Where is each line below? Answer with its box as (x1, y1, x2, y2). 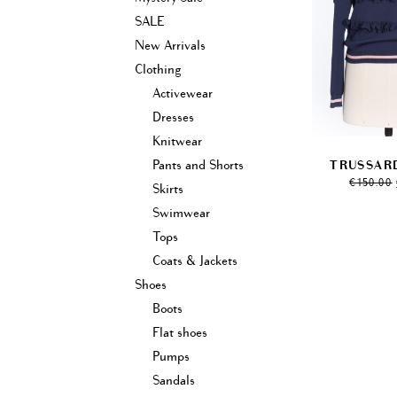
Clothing (135, 60, 181, 78)
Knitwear (152, 132, 202, 150)
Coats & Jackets (152, 252, 237, 269)
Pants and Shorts (152, 156, 244, 174)
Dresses (152, 108, 194, 126)
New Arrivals (135, 36, 206, 54)
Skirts (152, 180, 183, 198)
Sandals (152, 371, 195, 389)
